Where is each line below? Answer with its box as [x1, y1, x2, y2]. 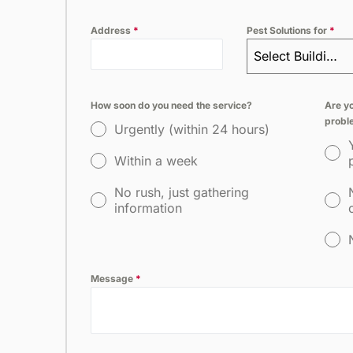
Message [91, 273, 136, 284]
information [114, 200, 182, 216]
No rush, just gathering [114, 184, 249, 200]
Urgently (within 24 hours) [114, 121, 269, 137]
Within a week [114, 153, 198, 169]
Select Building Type [325, 48, 337, 64]
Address [91, 24, 133, 36]
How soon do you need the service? [91, 99, 252, 111]
